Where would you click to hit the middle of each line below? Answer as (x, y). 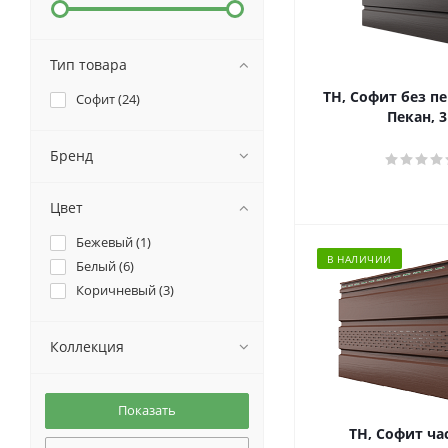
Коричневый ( (119, 290)
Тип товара (88, 64)
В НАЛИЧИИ (359, 259)
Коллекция (87, 346)
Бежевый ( (108, 242)
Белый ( (99, 266)
